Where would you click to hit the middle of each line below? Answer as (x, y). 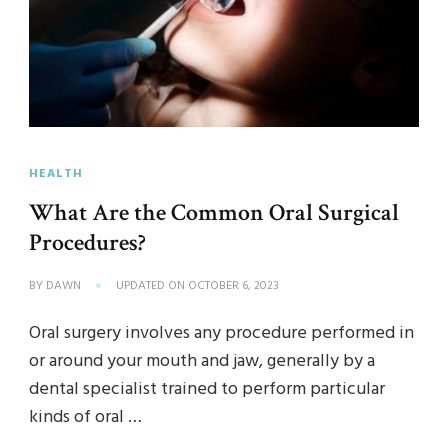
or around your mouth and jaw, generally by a (202, 362)
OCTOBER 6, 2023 (233, 286)
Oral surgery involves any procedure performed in (221, 334)
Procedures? (87, 243)
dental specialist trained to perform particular (207, 390)
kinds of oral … (85, 418)
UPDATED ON (152, 286)
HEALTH (56, 174)
